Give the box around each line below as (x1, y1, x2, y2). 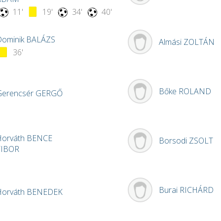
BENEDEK (27, 186, 63, 198)
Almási (159, 37, 184, 48)
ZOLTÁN (184, 37, 215, 48)
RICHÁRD (180, 184, 214, 196)
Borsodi (159, 135, 189, 147)
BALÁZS (26, 34, 55, 45)
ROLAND (179, 86, 211, 97)
